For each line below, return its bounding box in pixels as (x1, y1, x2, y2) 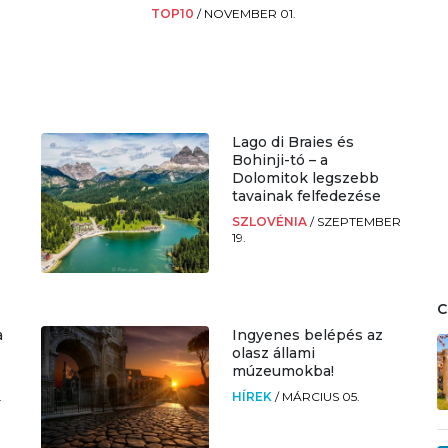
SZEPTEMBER (316, 213, 401, 229)
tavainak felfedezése (231, 186, 381, 205)
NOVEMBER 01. (204, 5, 297, 21)
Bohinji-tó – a (231, 150, 328, 169)
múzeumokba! (231, 361, 334, 380)
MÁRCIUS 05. (281, 388, 360, 404)
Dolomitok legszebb (231, 168, 379, 187)
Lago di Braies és (231, 132, 354, 151)
